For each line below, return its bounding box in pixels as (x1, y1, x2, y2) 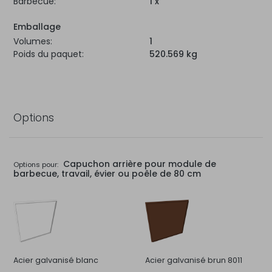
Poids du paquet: (13, 47, 84, 60)
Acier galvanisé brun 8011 (145, 254, 242, 265)
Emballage (13, 20, 61, 33)
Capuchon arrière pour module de (60, 157, 216, 170)
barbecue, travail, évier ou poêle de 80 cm (13, 167, 201, 180)
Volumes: (13, 35, 52, 47)
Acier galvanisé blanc (13, 254, 98, 265)
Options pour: (13, 159, 58, 169)
